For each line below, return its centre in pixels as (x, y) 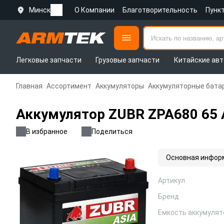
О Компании (94, 10)
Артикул (171, 180)
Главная (29, 86)
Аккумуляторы (120, 86)
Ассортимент (69, 86)
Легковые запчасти (49, 60)
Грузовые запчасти (128, 60)
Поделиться (112, 131)
